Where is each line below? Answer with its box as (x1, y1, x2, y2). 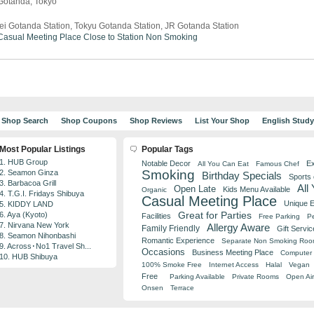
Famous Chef (256, 160, 299, 168)
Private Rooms (232, 273, 279, 280)
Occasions (142, 247, 185, 257)
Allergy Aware (207, 222, 270, 233)
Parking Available (170, 273, 225, 280)
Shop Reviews (129, 116, 182, 125)
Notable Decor (142, 159, 191, 168)
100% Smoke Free (142, 261, 202, 268)
